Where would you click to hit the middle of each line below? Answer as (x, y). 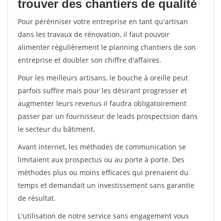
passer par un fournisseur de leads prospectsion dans (108, 116)
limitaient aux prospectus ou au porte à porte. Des (101, 160)
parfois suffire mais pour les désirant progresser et (102, 91)
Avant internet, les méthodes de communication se (102, 147)
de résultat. (37, 198)
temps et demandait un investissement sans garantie (106, 185)
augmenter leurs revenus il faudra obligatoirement (102, 103)
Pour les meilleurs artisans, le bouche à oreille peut (103, 78)
